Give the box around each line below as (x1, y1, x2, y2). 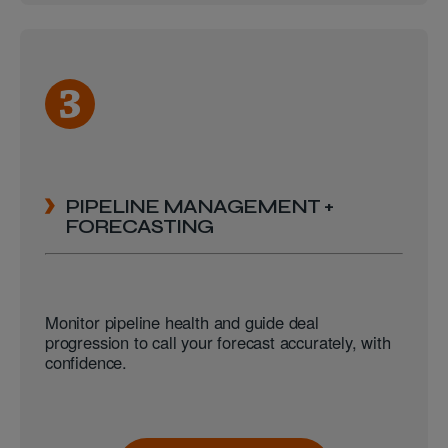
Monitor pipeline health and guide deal (45, 310, 319, 335)
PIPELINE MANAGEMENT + (65, 194, 333, 218)
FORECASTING (65, 214, 213, 238)
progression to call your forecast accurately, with (45, 330, 391, 355)
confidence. (45, 350, 127, 375)
